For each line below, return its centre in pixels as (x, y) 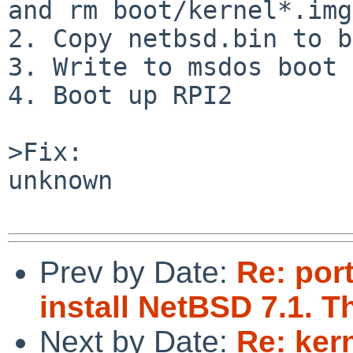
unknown (60, 180)
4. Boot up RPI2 (120, 95)
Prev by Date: (138, 272)
